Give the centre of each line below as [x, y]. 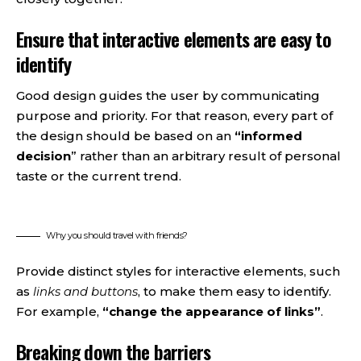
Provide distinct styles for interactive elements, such [178, 271]
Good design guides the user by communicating [168, 95]
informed [272, 135]
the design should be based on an [125, 135]
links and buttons [85, 291]
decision [44, 156]
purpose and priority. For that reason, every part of [174, 115]
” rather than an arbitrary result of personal [206, 156]
